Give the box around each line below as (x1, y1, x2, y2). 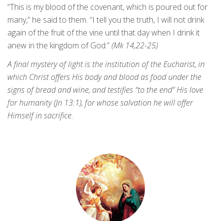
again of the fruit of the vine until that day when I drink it (7, 27, 200, 38)
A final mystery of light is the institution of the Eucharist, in (7, 59, 205, 70)
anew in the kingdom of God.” (7, 40, 110, 51)
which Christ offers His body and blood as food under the (7, 72, 201, 83)
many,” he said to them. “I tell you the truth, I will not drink (7, 14, 204, 26)
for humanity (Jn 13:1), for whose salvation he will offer (7, 97, 193, 109)
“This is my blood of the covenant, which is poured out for (7, 1, 208, 13)
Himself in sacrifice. (7, 110, 74, 121)
